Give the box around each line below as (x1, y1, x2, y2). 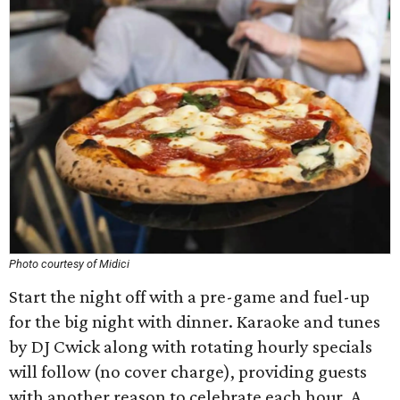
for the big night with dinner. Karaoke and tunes (9, 311, 380, 332)
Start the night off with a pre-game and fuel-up (9, 286, 370, 307)
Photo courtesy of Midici (9, 257, 129, 271)
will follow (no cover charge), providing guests (9, 361, 367, 382)
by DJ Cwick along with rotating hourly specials (9, 336, 372, 357)
